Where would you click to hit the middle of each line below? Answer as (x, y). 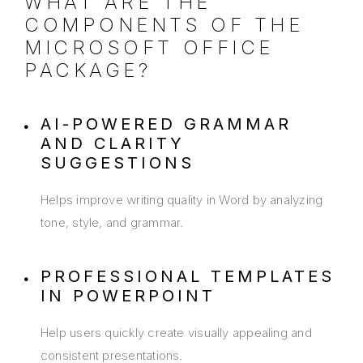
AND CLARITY (113, 144)
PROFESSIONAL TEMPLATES (188, 277)
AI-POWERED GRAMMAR (166, 124)
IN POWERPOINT (128, 296)
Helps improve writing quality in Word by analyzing (182, 200)
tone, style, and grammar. (112, 223)
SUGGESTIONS (117, 163)
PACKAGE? (88, 70)
